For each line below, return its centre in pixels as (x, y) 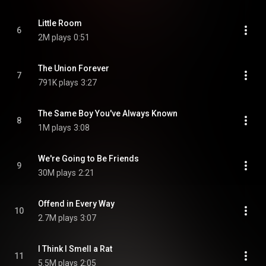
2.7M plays (58, 218)
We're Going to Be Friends (88, 159)
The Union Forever (74, 68)
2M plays (55, 37)
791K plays (58, 83)
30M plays (57, 173)
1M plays (55, 128)
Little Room (60, 23)
